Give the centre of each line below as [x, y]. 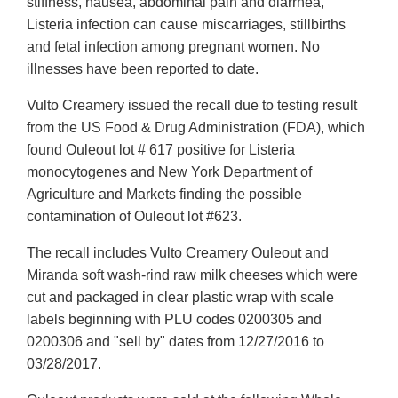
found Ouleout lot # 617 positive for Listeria [161, 150]
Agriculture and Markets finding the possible [164, 195]
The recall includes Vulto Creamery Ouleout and [178, 253]
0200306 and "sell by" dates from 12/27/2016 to [175, 342]
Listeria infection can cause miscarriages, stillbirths [186, 25]
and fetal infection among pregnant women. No [173, 47]
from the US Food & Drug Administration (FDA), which [196, 128]
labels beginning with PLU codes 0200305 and [174, 320]
